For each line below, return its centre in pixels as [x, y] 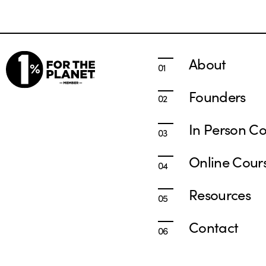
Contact [214, 226]
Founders [217, 96]
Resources [220, 194]
